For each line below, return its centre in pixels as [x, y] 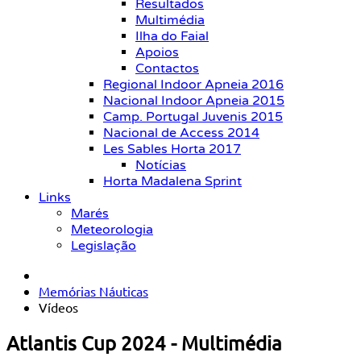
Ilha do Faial [172, 36]
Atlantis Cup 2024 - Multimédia [144, 342]
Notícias [161, 165]
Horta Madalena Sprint [172, 181]
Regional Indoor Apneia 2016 [193, 85]
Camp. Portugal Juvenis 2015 [193, 117]
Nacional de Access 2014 [181, 133]
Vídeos [58, 307]
